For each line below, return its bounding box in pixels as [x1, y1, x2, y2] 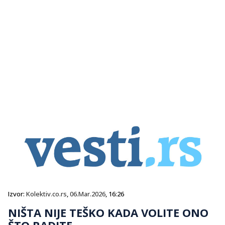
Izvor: [8, 189, 26, 198]
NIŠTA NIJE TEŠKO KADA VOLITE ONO [8, 204, 208, 220]
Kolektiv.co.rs [26, 189, 67, 198]
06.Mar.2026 [70, 189, 105, 198]
